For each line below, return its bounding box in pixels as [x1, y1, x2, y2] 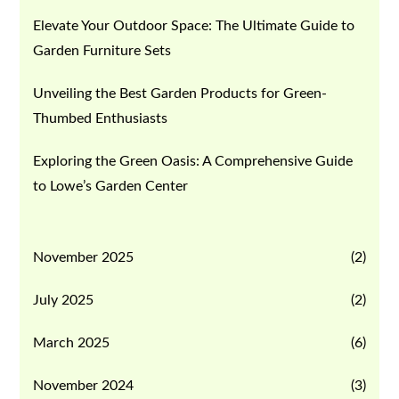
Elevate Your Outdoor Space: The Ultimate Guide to [33, 18, 355, 33]
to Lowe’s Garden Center [33, 178, 189, 193]
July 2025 [33, 292, 94, 307]
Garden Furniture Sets [33, 43, 172, 58]
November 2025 [33, 249, 134, 265]
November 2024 [33, 378, 134, 393]
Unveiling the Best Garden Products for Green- [33, 85, 328, 101]
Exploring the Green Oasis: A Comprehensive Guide [33, 153, 354, 168]
